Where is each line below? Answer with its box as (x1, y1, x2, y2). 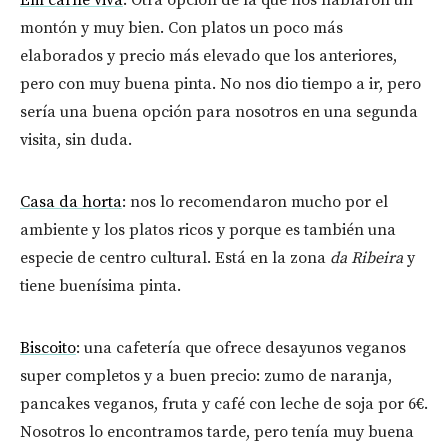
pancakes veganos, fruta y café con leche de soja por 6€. (20, 393, 428, 414)
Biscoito (20, 337, 76, 358)
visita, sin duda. (20, 129, 132, 150)
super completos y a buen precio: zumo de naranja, (20, 365, 392, 386)
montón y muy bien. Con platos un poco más (20, 17, 343, 38)
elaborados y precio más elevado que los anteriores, (20, 45, 397, 66)
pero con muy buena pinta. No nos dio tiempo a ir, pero (20, 73, 421, 94)
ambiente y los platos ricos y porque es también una (20, 219, 396, 240)
